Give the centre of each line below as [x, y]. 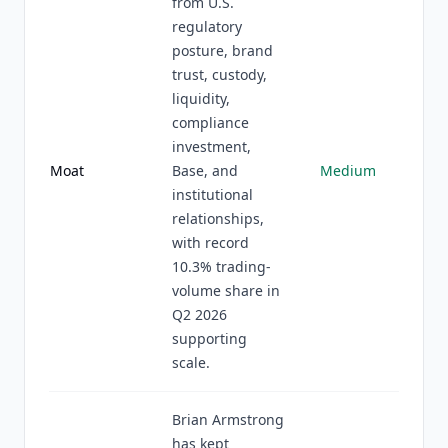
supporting [209, 338]
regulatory [207, 26]
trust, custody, [219, 74]
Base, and [205, 170]
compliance [210, 122]
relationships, [218, 218]
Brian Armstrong [228, 419]
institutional [212, 194]
